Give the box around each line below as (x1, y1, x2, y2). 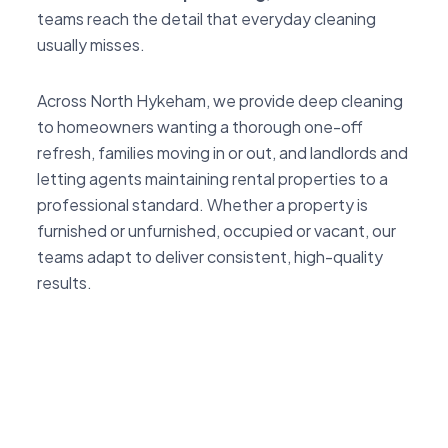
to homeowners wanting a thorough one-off (37, 115, 363, 137)
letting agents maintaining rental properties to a (37, 167, 388, 189)
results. (37, 271, 92, 293)
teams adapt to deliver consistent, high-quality (37, 245, 383, 267)
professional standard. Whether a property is (37, 193, 368, 215)
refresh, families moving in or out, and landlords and (37, 141, 408, 163)
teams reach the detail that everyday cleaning (37, 7, 376, 29)
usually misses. (37, 33, 145, 55)
